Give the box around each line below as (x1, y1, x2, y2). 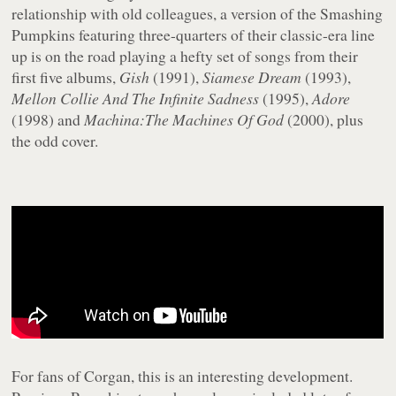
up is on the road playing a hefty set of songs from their (11, 45, 359, 67)
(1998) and (11, 109, 85, 131)
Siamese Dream (202, 66, 302, 88)
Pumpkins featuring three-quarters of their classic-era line (11, 24, 376, 46)
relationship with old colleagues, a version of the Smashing (11, 3, 384, 25)
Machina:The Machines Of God (84, 109, 285, 131)
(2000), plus (284, 109, 364, 131)
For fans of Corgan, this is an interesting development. (11, 365, 354, 387)
